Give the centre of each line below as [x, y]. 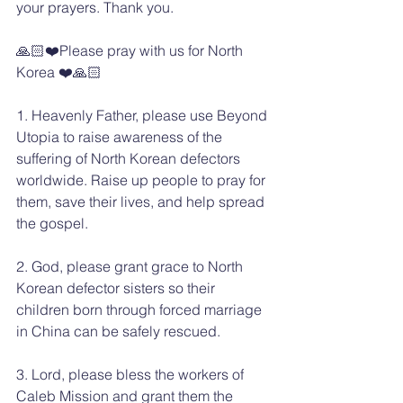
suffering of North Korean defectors [130, 158]
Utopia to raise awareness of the [121, 136]
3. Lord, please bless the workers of [132, 374]
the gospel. [52, 223]
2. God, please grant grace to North [131, 266]
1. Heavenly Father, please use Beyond [143, 115]
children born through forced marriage [141, 309]
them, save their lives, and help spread [142, 201]
